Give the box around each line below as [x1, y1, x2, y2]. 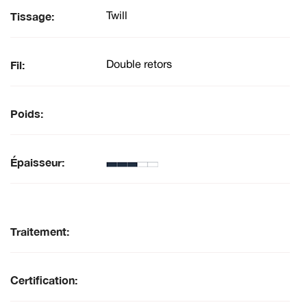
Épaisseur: [10, 156, 64, 169]
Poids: [10, 107, 43, 121]
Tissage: [10, 10, 54, 23]
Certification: [10, 273, 77, 287]
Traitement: [10, 225, 69, 238]
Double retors [106, 60, 172, 70]
